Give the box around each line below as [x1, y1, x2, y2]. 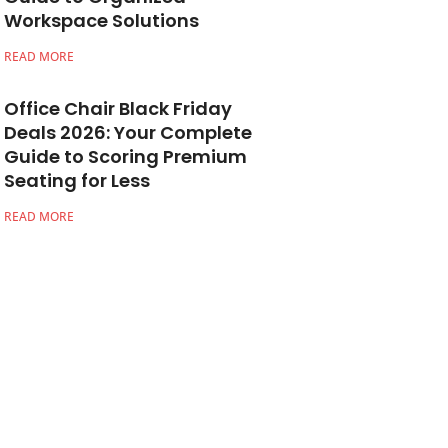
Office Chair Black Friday [4, 96, 232, 122]
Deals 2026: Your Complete [4, 120, 252, 146]
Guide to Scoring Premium [4, 144, 247, 170]
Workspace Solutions [4, 8, 199, 34]
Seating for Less [4, 168, 150, 194]
